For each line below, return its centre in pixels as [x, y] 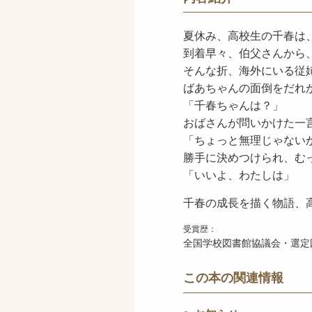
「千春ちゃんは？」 [233, 105]
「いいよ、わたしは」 [239, 174]
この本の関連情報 [233, 277]
